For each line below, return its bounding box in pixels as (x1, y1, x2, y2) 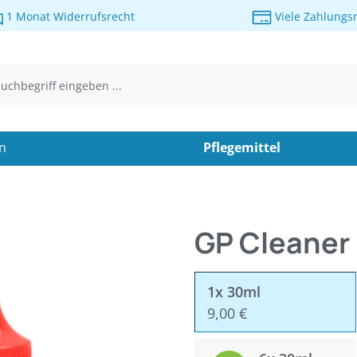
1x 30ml (207, 281, 261, 302)
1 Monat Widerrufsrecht (3, 9, 135, 24)
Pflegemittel (202, 139, 280, 157)
